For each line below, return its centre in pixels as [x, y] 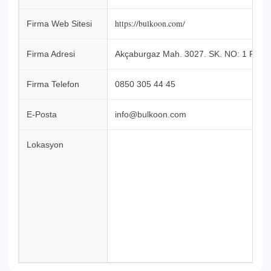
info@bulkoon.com [151, 115]
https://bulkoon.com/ [150, 24]
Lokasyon [45, 145]
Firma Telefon [53, 84]
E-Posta [42, 115]
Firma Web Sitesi [59, 24]
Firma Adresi [51, 54]
